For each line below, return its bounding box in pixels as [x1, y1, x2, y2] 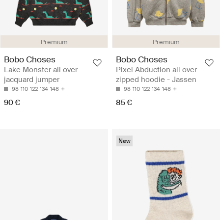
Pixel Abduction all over [116, 64, 197, 75]
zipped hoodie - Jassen [116, 74, 196, 84]
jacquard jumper [4, 74, 59, 84]
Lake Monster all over [4, 64, 78, 75]
